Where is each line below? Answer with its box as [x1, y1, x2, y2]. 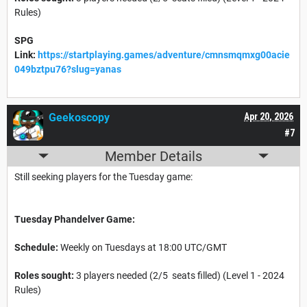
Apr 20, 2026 [244, 110, 293, 122]
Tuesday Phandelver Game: [14, 213, 135, 225]
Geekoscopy [49, 110, 110, 124]
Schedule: [14, 241, 58, 253]
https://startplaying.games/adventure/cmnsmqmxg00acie [38, 49, 290, 60]
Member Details [105, 147, 202, 164]
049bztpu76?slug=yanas [14, 63, 121, 75]
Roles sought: [14, 269, 74, 281]
